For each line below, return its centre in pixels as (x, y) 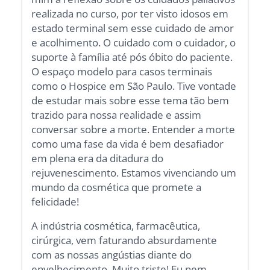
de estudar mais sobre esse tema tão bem (130, 100)
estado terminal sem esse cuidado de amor (133, 28)
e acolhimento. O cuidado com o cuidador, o (134, 42)
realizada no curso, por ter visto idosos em (130, 13)
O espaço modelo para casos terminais (122, 71)
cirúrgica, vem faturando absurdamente (124, 240)
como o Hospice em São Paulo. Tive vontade (134, 86)
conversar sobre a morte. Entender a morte (133, 129)
